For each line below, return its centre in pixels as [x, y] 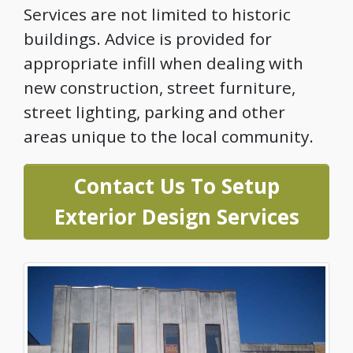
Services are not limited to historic [157, 14]
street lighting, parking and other [154, 111]
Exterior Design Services [176, 217]
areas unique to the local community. [169, 136]
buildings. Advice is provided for [148, 38]
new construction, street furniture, [160, 87]
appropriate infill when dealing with [163, 63]
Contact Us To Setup [176, 186]
